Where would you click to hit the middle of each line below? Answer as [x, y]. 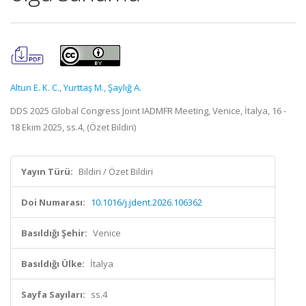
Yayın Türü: [47, 171]
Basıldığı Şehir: [54, 233]
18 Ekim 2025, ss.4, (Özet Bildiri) [73, 127]
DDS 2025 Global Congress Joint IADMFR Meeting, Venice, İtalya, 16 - [148, 111]
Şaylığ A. [125, 87]
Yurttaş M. [84, 87]
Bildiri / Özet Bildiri [116, 171]
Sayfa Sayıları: [53, 294]
